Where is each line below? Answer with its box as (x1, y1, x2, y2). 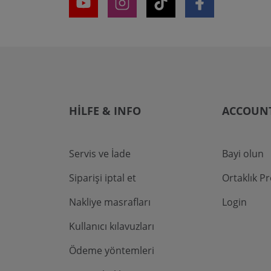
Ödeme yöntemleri (69, 244, 154, 258)
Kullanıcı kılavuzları (69, 220, 154, 233)
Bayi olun (222, 147, 264, 161)
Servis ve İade (69, 147, 131, 161)
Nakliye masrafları (69, 195, 151, 209)
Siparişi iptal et (69, 171, 136, 185)
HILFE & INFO (69, 103, 141, 119)
